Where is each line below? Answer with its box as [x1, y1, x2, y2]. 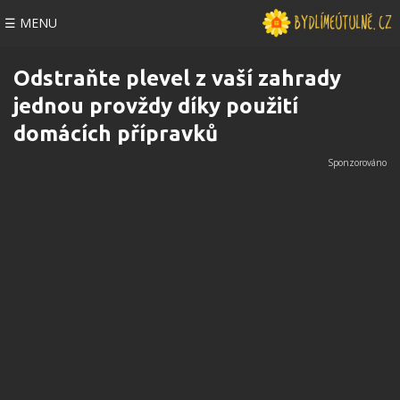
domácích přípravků [13, 121, 218, 146]
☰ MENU [4, 14, 57, 31]
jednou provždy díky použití [13, 94, 298, 118]
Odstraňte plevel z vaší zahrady [13, 66, 341, 90]
